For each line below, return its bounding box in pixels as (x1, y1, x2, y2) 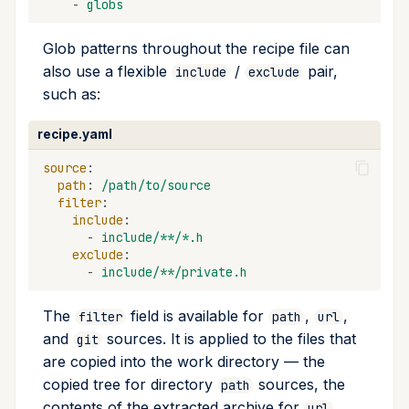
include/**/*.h (101, 228, 204, 246)
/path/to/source (101, 176, 211, 194)
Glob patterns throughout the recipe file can (43, 39, 350, 58)
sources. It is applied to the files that (102, 330, 356, 349)
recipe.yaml (37, 127, 112, 142)
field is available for (126, 307, 268, 326)
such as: (43, 85, 100, 104)
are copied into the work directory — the (43, 352, 325, 372)
